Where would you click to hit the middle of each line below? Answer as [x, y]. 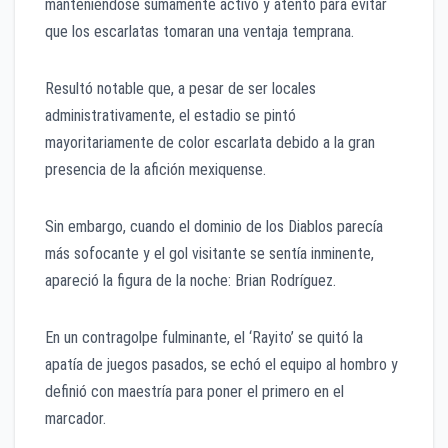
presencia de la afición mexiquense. [155, 170]
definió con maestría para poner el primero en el [194, 392]
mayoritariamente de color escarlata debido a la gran [210, 143]
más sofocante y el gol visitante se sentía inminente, [209, 254]
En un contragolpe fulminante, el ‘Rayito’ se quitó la [204, 338]
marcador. [75, 419]
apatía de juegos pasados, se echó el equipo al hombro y [221, 365]
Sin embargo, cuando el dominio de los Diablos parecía [214, 227]
